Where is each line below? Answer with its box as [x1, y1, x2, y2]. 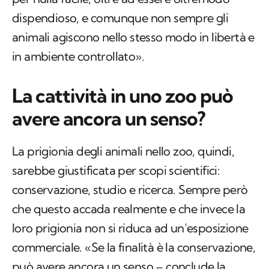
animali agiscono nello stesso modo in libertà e [12, 29, 255, 45]
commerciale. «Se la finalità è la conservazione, [12, 240, 256, 255]
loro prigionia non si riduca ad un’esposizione [12, 220, 249, 236]
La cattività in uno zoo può [12, 83, 234, 108]
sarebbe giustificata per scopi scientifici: [12, 163, 220, 178]
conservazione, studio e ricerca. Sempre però [12, 182, 248, 198]
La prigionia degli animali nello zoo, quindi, [12, 144, 234, 159]
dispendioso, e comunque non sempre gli [12, 10, 229, 26]
